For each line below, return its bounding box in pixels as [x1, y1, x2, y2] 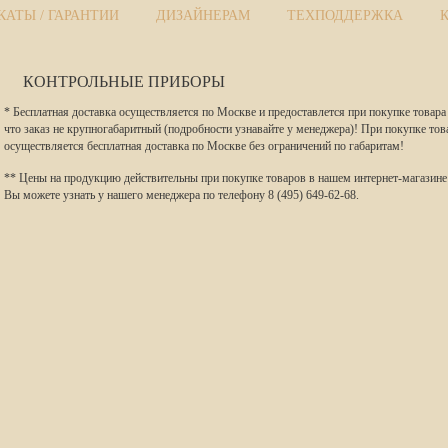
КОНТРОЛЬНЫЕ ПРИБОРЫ [23, 73, 225, 90]
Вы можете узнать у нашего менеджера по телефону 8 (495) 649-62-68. [4, 188, 359, 202]
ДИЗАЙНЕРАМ [156, 8, 250, 23]
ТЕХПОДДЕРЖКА [287, 8, 403, 23]
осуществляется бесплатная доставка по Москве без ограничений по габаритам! [4, 139, 404, 153]
